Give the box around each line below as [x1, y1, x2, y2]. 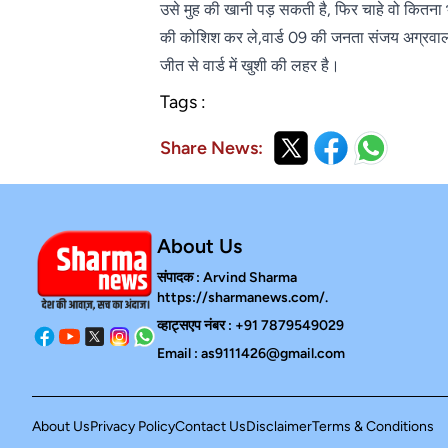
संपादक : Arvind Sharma [157, 269, 297, 287]
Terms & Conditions [312, 418, 434, 436]
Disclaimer [246, 418, 312, 436]
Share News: [160, 137, 263, 160]
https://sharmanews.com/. [157, 289, 328, 307]
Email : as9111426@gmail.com [157, 345, 345, 363]
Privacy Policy [90, 418, 175, 436]
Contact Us [175, 418, 246, 436]
